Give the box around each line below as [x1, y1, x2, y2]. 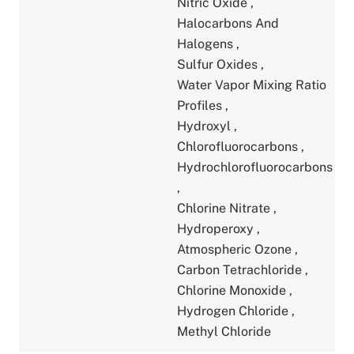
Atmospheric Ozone [177, 241, 295, 257]
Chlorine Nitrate [177, 200, 273, 216]
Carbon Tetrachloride [177, 262, 305, 277]
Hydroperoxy [177, 220, 257, 236]
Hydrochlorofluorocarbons [177, 159, 333, 175]
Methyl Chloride [177, 323, 271, 339]
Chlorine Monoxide [177, 282, 289, 298]
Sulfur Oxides [177, 56, 261, 72]
